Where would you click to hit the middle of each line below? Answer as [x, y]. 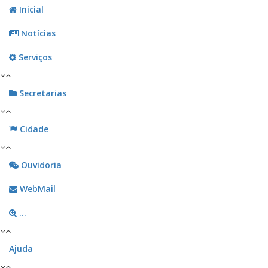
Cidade [33, 129]
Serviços [34, 57]
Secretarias [42, 93]
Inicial [30, 10]
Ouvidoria [40, 165]
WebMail [36, 189]
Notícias [37, 33]
